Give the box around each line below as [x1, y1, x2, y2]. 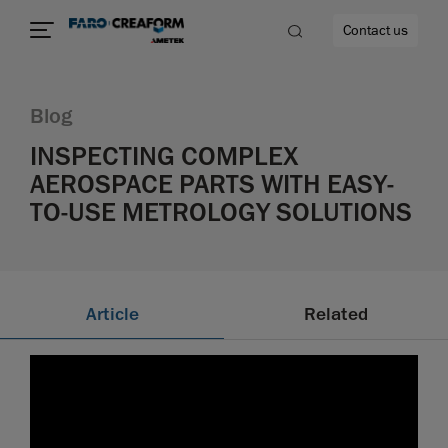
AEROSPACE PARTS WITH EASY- [30, 168, 394, 201]
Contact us [343, 21, 408, 40]
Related [304, 303, 368, 326]
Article [85, 303, 139, 326]
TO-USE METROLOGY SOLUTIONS [30, 196, 412, 229]
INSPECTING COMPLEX [30, 140, 299, 173]
